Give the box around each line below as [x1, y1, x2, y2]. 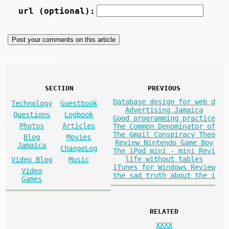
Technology [11, 99, 53, 108]
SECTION [45, 84, 74, 93]
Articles [62, 122, 96, 130]
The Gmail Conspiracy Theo [113, 130, 216, 139]
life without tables [125, 155, 203, 164]
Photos [19, 122, 44, 130]
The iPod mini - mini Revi [113, 147, 216, 155]
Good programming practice [113, 114, 216, 123]
